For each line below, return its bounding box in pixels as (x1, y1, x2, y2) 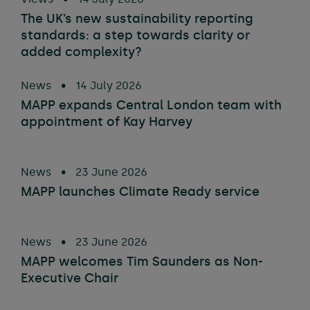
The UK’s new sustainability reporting (21, 11, 253, 26)
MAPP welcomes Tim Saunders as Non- (21, 254, 263, 269)
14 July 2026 (73, 79, 142, 92)
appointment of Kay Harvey (21, 114, 192, 129)
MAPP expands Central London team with (21, 98, 282, 113)
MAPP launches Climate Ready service (21, 184, 259, 199)
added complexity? (21, 44, 142, 60)
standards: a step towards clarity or (21, 28, 250, 43)
